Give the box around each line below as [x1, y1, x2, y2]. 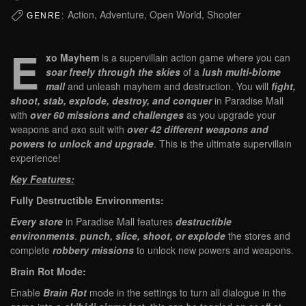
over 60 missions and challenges [30, 108, 184, 122]
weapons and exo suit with [10, 122, 127, 137]
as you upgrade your [184, 108, 276, 122]
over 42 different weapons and [127, 122, 268, 137]
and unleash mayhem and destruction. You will [65, 79, 271, 94]
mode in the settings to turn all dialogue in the [87, 286, 286, 300]
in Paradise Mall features [63, 214, 176, 229]
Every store [10, 214, 63, 229]
